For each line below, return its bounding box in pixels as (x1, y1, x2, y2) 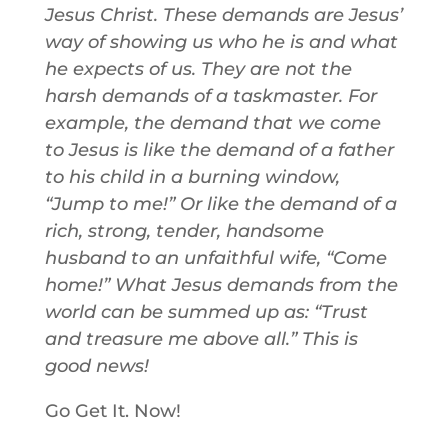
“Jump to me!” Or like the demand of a (44, 193, 397, 215)
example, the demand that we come (44, 112, 381, 134)
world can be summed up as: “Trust (44, 301, 368, 323)
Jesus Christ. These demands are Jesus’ (44, 4, 403, 26)
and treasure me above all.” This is (44, 328, 358, 350)
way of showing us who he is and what (44, 31, 398, 53)
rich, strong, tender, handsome (44, 220, 324, 242)
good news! (44, 355, 149, 377)
